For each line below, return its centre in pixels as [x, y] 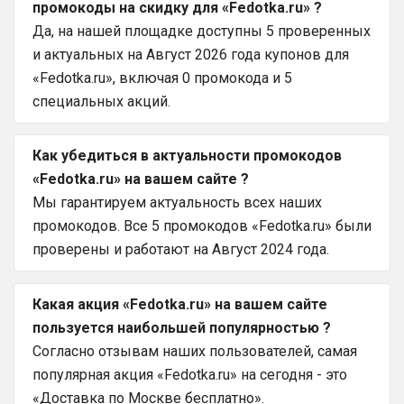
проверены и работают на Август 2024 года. [181, 250]
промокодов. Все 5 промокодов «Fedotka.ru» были [202, 226]
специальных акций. [101, 101]
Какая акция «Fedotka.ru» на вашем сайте [180, 305]
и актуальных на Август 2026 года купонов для [191, 54]
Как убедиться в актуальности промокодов [187, 156]
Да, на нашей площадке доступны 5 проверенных [202, 31]
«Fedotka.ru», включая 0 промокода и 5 [162, 78]
